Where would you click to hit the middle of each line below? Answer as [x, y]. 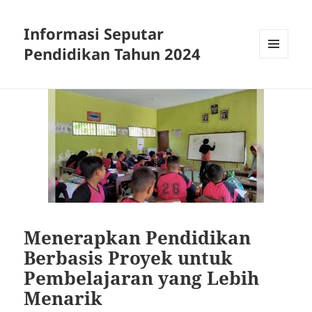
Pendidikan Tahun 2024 [112, 54]
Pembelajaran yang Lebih [142, 278]
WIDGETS [279, 88]
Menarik [63, 298]
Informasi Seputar [94, 34]
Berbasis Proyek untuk [128, 257]
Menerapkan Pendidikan [138, 237]
